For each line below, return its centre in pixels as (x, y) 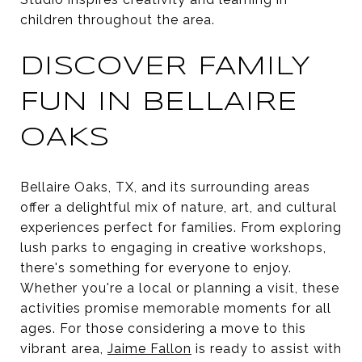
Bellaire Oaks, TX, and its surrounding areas (165, 187)
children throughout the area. (118, 19)
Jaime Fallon (149, 348)
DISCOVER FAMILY (166, 67)
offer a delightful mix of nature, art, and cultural (179, 207)
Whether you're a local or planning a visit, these (180, 288)
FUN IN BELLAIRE (159, 103)
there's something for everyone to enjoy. (156, 267)
